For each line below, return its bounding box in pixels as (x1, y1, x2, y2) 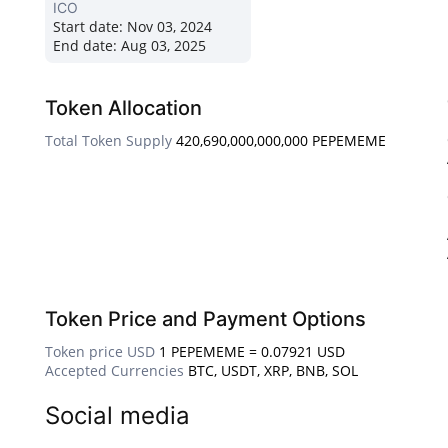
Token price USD (45, 342, 155, 362)
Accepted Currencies (45, 361, 184, 381)
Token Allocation (45, 96, 202, 121)
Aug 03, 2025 (117, 36, 206, 56)
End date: (53, 36, 117, 56)
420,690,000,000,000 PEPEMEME (176, 131, 386, 151)
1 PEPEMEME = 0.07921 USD (159, 342, 345, 362)
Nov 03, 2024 (123, 17, 212, 37)
